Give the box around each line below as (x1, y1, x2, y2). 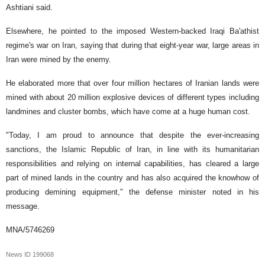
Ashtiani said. (6, 3, 53, 12)
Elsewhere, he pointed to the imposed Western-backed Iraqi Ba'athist (6, 27, 259, 36)
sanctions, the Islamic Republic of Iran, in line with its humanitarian (6, 145, 259, 154)
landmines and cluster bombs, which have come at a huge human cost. (6, 107, 250, 117)
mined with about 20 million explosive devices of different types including (6, 93, 259, 102)
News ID (6, 251, 33, 258)
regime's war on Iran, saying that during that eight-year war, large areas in (6, 41, 259, 50)
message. (6, 202, 40, 211)
